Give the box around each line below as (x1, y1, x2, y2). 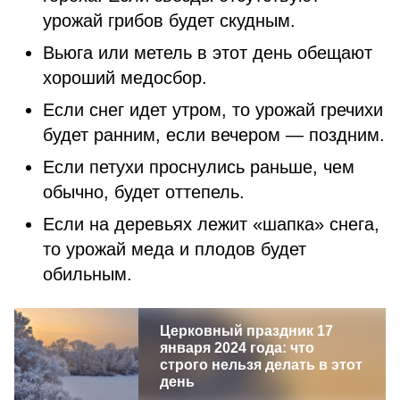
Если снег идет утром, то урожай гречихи (43, 100, 383, 120)
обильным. (43, 264, 245, 284)
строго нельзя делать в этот (159, 357, 362, 372)
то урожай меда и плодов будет (43, 239, 306, 259)
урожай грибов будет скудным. (43, 11, 296, 30)
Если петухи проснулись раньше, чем (43, 157, 354, 177)
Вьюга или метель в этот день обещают (43, 43, 372, 62)
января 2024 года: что (159, 340, 314, 355)
